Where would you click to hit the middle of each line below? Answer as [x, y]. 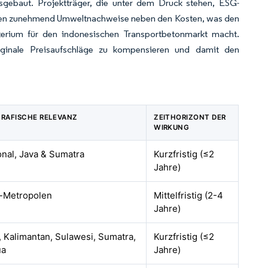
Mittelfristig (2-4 [189, 196]
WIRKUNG [172, 128]
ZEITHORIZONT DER [190, 118]
